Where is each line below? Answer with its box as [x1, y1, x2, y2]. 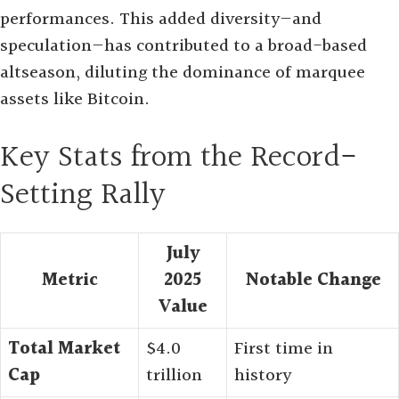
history [234, 362, 291, 390]
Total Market [8, 335, 120, 363]
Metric [41, 266, 98, 295]
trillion [146, 362, 202, 390]
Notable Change [244, 266, 381, 295]
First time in [234, 335, 333, 363]
